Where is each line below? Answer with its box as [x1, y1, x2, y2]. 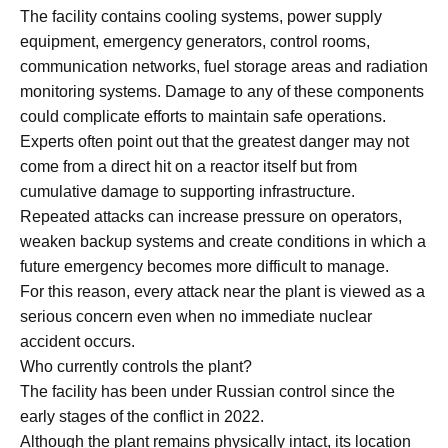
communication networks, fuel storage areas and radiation [20, 57, 428, 75]
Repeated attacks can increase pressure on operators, [20, 207, 402, 225]
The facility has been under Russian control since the [20, 382, 395, 400]
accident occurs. [20, 332, 135, 350]
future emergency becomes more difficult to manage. [20, 257, 389, 275]
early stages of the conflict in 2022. [20, 407, 264, 425]
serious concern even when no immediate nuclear [20, 307, 372, 325]
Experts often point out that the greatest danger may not [20, 132, 409, 150]
